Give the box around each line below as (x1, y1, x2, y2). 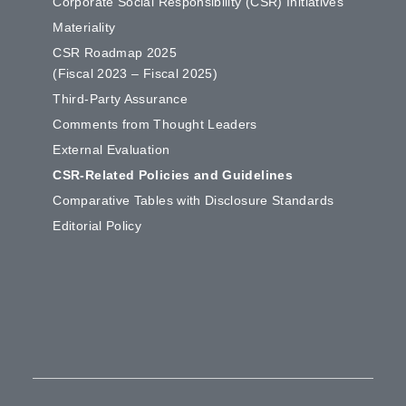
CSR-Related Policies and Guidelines (53, 168, 293, 183)
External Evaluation (53, 142, 170, 158)
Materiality (53, 20, 116, 35)
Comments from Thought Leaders (53, 117, 257, 132)
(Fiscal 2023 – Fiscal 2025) (53, 66, 218, 82)
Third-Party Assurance (53, 92, 188, 107)
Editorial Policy (53, 217, 142, 233)
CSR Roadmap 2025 (53, 45, 178, 61)
